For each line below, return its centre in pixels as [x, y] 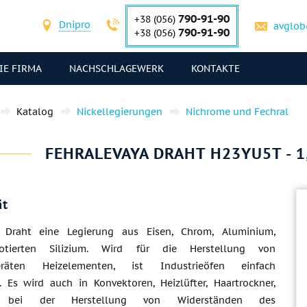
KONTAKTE [216, 69]
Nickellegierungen [120, 112]
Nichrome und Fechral [237, 112]
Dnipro [75, 24]
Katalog [35, 112]
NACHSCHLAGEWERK [116, 69]
